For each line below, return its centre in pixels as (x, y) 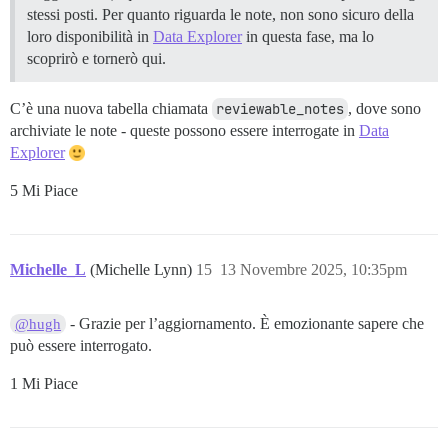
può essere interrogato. (81, 345)
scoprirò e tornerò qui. (96, 58)
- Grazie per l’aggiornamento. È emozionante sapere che (245, 323)
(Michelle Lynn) (143, 269)
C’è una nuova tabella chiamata (111, 108)
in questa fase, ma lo (308, 36)
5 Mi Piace (44, 190)
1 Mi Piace (44, 383)
